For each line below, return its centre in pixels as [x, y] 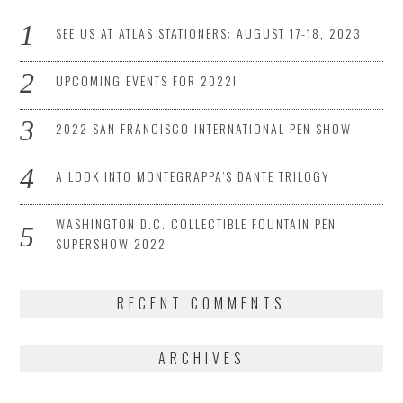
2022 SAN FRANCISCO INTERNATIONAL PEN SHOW [204, 128]
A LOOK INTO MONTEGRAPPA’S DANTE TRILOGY [193, 175]
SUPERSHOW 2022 [112, 243]
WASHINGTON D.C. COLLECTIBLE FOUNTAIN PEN [197, 223]
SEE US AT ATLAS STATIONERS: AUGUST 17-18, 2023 [209, 32]
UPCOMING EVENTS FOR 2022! [147, 80]
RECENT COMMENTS [201, 303]
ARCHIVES [201, 358]
